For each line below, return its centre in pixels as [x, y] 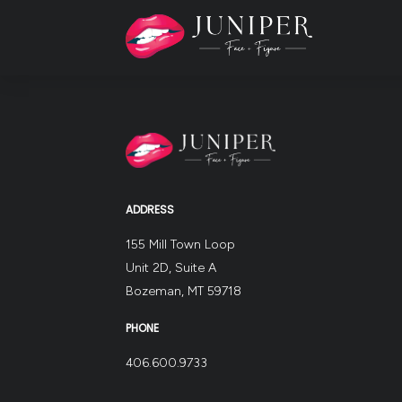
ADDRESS [150, 209]
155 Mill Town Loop [181, 244]
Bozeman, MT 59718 [184, 291]
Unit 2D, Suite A [171, 267]
